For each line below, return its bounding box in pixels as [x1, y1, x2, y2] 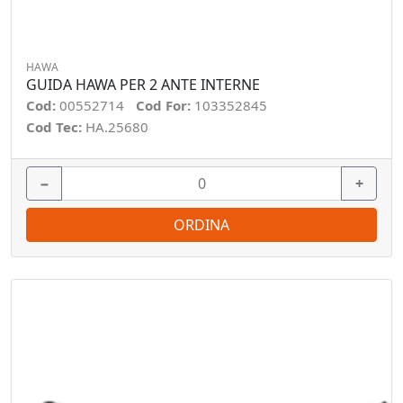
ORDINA [174, 215, 229, 235]
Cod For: [136, 96, 194, 114]
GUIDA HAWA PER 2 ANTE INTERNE [26, 75, 260, 94]
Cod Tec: [26, 118, 85, 136]
